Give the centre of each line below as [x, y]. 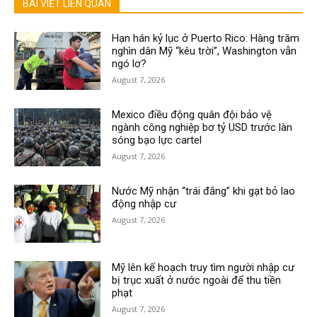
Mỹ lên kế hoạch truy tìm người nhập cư [203, 268]
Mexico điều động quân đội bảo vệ [192, 115]
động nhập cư [144, 204]
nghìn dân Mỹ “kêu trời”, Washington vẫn [204, 51]
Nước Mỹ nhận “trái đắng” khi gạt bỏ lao [204, 191]
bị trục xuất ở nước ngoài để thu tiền [197, 281]
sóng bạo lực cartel [157, 140]
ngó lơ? [129, 64]
